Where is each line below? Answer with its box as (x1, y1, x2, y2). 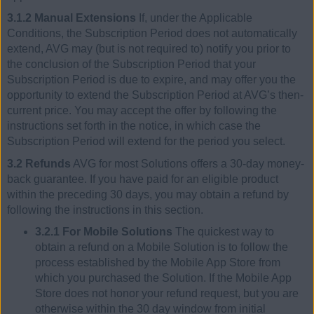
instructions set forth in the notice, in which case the (7, 120, 261, 132)
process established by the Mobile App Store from (35, 257, 280, 269)
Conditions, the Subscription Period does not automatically (7, 27, 297, 40)
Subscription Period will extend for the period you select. (7, 135, 285, 148)
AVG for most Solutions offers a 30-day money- (71, 157, 304, 170)
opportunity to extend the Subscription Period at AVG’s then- (7, 89, 303, 102)
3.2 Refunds (7, 157, 71, 170)
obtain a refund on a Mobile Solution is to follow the (35, 241, 288, 254)
